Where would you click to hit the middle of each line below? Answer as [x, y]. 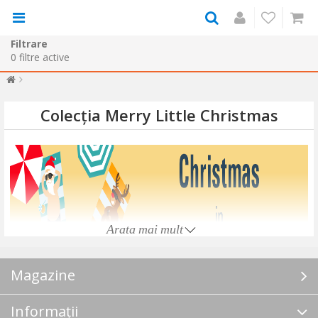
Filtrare [29, 43]
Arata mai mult [145, 229]
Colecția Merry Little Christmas [159, 115]
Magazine [43, 275]
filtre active [44, 57]
